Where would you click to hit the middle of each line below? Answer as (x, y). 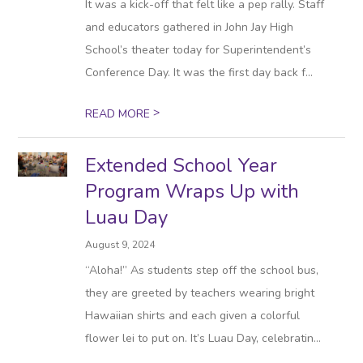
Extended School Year (181, 165)
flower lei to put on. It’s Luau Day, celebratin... (203, 338)
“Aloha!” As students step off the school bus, (202, 270)
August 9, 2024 (120, 245)
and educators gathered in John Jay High (190, 27)
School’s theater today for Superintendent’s (199, 50)
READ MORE (120, 114)
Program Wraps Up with (192, 191)
